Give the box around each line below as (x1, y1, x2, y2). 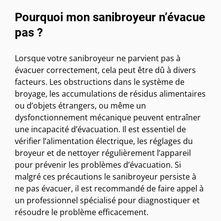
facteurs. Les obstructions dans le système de (15, 76, 184, 88)
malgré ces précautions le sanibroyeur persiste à (15, 171, 196, 183)
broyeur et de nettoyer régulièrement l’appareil (15, 147, 191, 159)
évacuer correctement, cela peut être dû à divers (15, 65, 196, 76)
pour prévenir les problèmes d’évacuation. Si (15, 159, 181, 171)
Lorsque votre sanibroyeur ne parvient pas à (15, 53, 181, 64)
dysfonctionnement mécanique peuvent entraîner (15, 112, 201, 123)
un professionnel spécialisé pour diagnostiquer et (15, 195, 200, 206)
